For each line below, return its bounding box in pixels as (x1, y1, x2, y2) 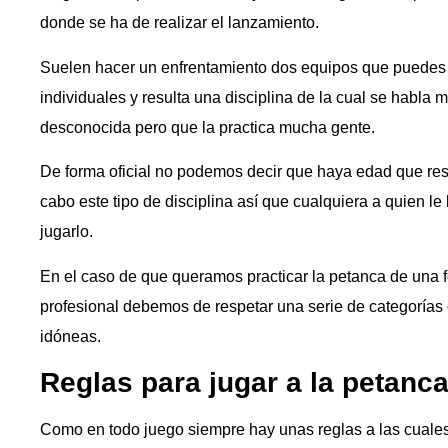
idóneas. (40, 327, 101, 345)
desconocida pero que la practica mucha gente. (40, 118, 375, 136)
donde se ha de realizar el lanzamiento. (40, 14, 319, 32)
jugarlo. (40, 223, 93, 241)
